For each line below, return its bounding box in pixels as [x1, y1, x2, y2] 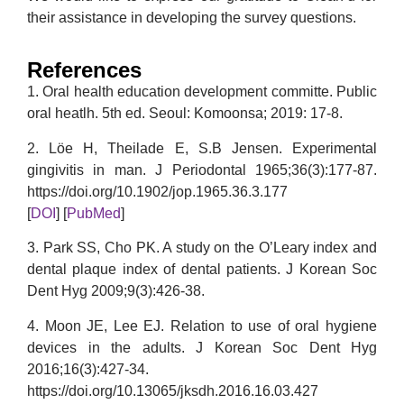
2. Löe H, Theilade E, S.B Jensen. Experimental [27, 140, 377, 156]
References [27, 58, 142, 83]
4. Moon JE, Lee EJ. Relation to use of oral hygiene [27, 317, 377, 334]
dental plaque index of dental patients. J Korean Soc [27, 262, 377, 278]
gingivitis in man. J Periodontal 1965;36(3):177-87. [27, 161, 377, 178]
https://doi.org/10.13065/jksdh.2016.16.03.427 [27, 382, 318, 399]
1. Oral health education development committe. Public [27, 84, 377, 100]
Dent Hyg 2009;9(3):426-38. [27, 283, 205, 299]
